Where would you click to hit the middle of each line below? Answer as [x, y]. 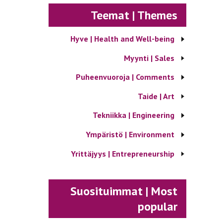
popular [158, 207]
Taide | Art [156, 96]
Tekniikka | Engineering [134, 115]
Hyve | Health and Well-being [122, 39]
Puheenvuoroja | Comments [125, 77]
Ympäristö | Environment [130, 134]
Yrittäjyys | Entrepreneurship [123, 153]
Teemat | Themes [134, 15]
